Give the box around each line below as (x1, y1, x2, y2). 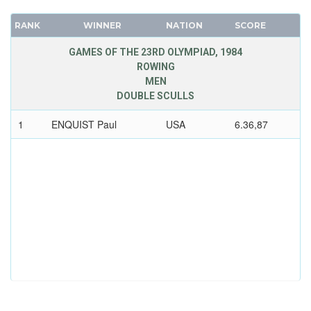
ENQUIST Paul (51, 117, 117, 132)
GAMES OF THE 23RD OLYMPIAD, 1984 (69, 47, 242, 58)
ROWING (136, 61, 175, 73)
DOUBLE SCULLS (117, 90, 194, 102)
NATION (165, 20, 203, 31)
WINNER (83, 20, 121, 31)
